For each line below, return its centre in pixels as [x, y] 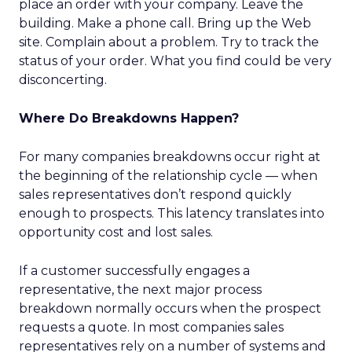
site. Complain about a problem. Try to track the [169, 42]
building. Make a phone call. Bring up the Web [165, 23]
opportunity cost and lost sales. [116, 232]
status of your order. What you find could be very [175, 61]
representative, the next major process [140, 290]
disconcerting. [63, 80]
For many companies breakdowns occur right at [170, 157]
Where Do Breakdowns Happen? [129, 118]
